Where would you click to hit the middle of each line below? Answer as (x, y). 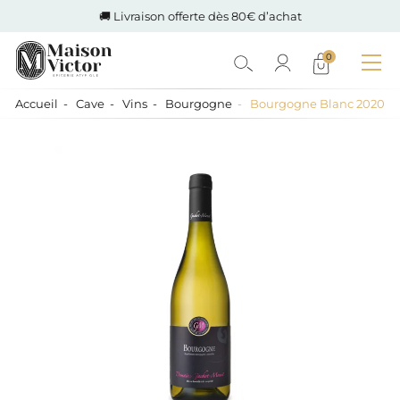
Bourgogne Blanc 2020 (317, 104)
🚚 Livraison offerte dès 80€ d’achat (200, 16)
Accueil (37, 104)
